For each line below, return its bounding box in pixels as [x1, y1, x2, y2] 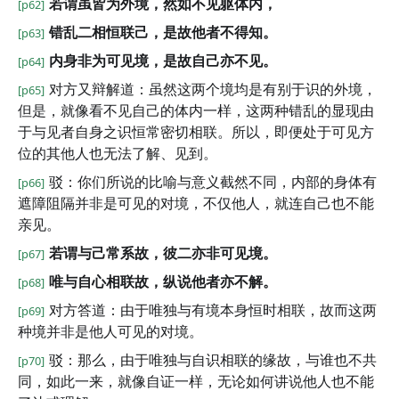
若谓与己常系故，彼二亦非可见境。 [49, 243, 277, 263]
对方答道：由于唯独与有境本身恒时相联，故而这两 [49, 300, 377, 320]
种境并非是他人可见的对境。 [18, 322, 203, 341]
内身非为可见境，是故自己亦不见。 [49, 51, 277, 70]
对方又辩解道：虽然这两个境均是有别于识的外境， [49, 79, 377, 99]
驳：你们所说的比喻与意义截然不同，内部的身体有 [49, 172, 377, 191]
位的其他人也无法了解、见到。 [18, 143, 217, 163]
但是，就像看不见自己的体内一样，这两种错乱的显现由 [18, 101, 374, 120]
